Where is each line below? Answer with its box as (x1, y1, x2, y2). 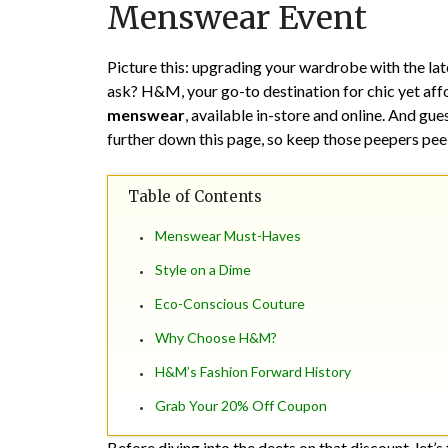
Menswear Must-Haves (155, 227, 301, 245)
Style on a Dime (155, 261, 251, 279)
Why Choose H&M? (155, 329, 277, 347)
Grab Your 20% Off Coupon (155, 397, 327, 415)
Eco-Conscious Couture (155, 295, 305, 313)
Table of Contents (128, 187, 262, 207)
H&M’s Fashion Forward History (155, 363, 351, 381)
